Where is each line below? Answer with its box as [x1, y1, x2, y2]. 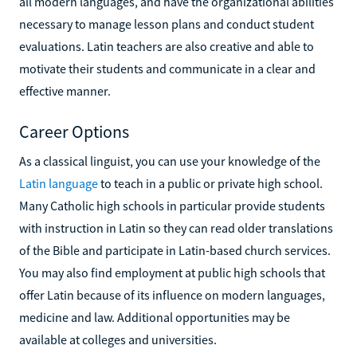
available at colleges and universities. [19, 331, 217, 347]
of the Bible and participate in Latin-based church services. [19, 241, 331, 258]
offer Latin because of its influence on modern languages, [19, 286, 325, 303]
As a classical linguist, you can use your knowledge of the [19, 152, 320, 169]
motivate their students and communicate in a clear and [19, 60, 316, 76]
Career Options [19, 120, 129, 143]
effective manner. [19, 82, 111, 99]
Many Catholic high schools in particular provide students [19, 197, 325, 214]
